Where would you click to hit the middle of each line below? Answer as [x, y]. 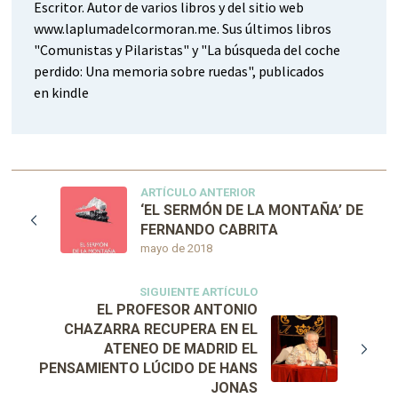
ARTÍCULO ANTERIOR [198, 192]
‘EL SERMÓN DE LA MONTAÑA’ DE [252, 210]
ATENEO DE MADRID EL [180, 348]
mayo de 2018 [177, 248]
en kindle [62, 92]
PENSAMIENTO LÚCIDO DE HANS [148, 368]
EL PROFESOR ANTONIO [177, 309]
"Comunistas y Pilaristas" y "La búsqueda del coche [187, 49]
